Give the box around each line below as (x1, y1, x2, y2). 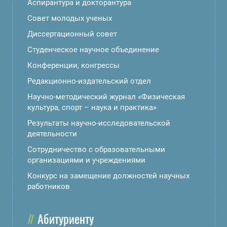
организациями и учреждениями (27, 155, 145, 165)
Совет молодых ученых (27, 13, 112, 23)
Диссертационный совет (27, 29, 117, 39)
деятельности (27, 129, 77, 138)
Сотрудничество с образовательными (27, 144, 165, 154)
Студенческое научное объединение (27, 45, 159, 54)
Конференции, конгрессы (27, 60, 120, 70)
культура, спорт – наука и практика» (27, 102, 157, 112)
